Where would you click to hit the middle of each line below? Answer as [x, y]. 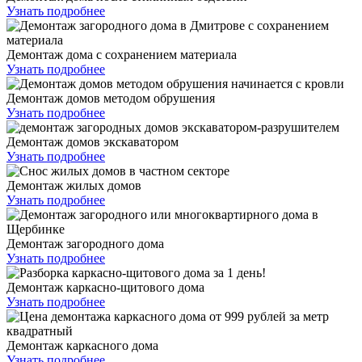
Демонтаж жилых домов [74, 185]
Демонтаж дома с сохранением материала [122, 54]
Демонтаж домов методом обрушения [111, 98]
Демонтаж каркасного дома [82, 345]
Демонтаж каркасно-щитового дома [105, 287]
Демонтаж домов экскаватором [93, 141]
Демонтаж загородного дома [85, 243]
